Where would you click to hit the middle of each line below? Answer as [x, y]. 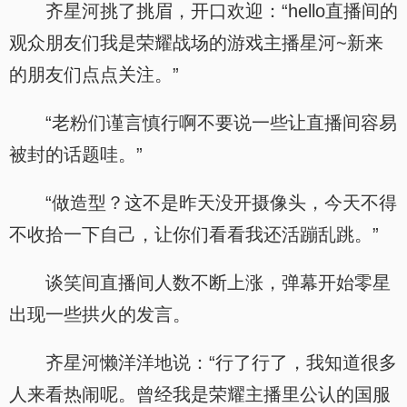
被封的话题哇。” [76, 154]
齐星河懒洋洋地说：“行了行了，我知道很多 [221, 362]
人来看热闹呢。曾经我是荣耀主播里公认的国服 [200, 394]
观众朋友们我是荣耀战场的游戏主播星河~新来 [196, 43]
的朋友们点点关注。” [94, 74]
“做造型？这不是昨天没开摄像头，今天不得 [221, 203]
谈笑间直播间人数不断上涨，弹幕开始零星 [218, 283]
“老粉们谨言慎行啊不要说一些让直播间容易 [221, 123]
